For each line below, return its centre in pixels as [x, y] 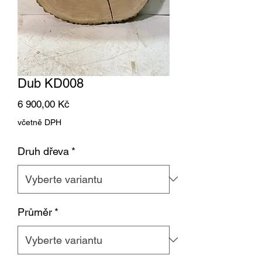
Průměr [35, 212]
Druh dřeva [43, 151]
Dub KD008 [51, 83]
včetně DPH [39, 122]
